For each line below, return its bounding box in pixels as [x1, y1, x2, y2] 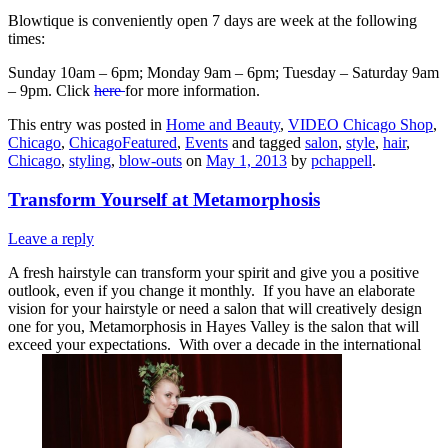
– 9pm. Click [8, 82, 94, 100]
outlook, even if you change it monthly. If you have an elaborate [8, 281, 415, 299]
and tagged [228, 134, 305, 152]
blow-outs [119, 152, 182, 170]
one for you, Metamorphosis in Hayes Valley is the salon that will [8, 317, 419, 335]
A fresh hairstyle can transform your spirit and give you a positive [8, 263, 419, 281]
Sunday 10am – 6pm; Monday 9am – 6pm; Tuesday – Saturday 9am [8, 64, 439, 82]
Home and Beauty [166, 116, 280, 134]
